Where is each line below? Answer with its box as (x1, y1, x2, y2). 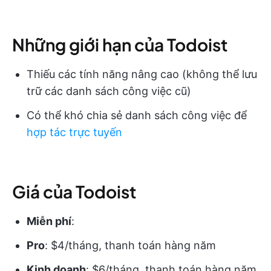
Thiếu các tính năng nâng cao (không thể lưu (27, 67, 257, 80)
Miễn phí (27, 214, 71, 227)
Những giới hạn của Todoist (12, 33, 227, 55)
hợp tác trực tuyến (27, 125, 122, 139)
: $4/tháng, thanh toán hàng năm (45, 238, 216, 252)
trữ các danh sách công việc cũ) (27, 84, 191, 97)
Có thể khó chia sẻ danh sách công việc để (27, 108, 247, 122)
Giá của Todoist (12, 180, 136, 202)
